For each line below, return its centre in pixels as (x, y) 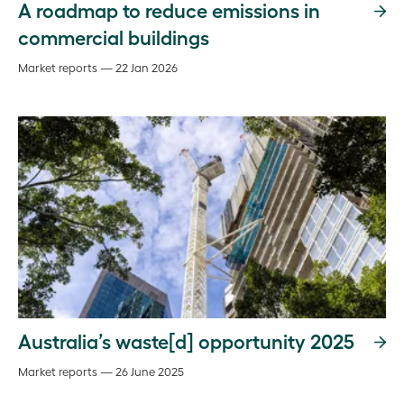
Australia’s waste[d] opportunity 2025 (186, 340)
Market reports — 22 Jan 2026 (98, 67)
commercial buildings (114, 37)
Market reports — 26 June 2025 (101, 371)
